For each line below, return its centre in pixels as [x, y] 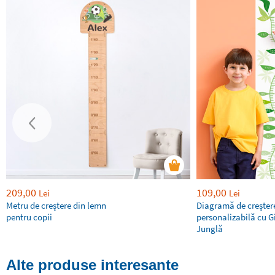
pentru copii [29, 217]
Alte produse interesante [92, 265]
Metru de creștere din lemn [56, 205]
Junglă [210, 229]
